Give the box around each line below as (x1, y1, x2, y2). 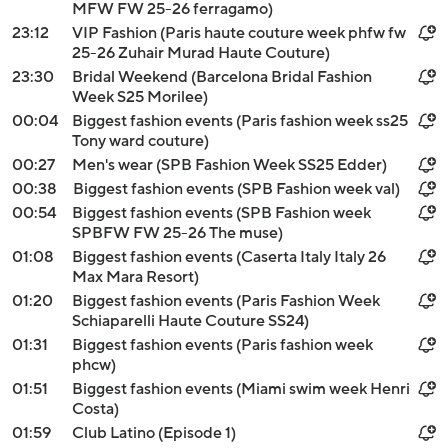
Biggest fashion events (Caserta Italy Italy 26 (72, 248, 386, 266)
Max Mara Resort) (72, 268, 199, 286)
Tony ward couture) (72, 132, 209, 150)
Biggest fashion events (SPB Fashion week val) (73, 180, 400, 198)
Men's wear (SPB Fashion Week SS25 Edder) (72, 156, 387, 174)
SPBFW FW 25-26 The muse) (72, 224, 283, 242)
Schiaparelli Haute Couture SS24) (72, 312, 309, 330)
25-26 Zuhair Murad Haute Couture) (72, 44, 330, 62)
